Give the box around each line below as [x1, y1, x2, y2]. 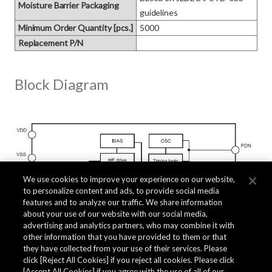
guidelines [140, 7, 178, 18]
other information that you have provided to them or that [23, 232, 227, 242]
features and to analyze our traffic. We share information [23, 197, 223, 207]
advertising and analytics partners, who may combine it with [23, 220, 235, 230]
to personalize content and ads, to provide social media [23, 186, 220, 195]
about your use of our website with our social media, [23, 209, 208, 219]
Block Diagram [15, 75, 109, 93]
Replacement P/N [18, 38, 83, 48]
